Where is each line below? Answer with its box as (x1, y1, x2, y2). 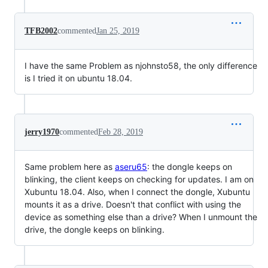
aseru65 (115, 161, 147, 172)
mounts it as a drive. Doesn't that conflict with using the (25, 199, 241, 209)
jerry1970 (25, 127, 59, 136)
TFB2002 (25, 26, 57, 35)
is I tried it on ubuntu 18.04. (25, 72, 132, 83)
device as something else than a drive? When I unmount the (25, 211, 257, 222)
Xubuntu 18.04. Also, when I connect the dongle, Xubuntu (25, 186, 250, 197)
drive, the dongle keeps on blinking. (25, 224, 165, 234)
